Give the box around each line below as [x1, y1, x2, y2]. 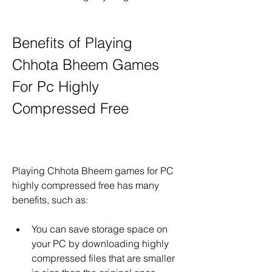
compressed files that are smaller [32, 252, 175, 264]
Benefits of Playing [12, 34, 132, 52]
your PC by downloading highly [32, 237, 169, 250]
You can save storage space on [32, 223, 168, 235]
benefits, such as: [12, 194, 88, 206]
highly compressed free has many [12, 179, 159, 191]
